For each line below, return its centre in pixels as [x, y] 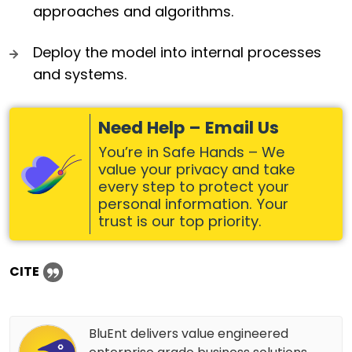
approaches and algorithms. [133, 12]
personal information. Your [193, 204]
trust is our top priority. [180, 222]
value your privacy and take [197, 170]
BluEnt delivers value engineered [189, 333]
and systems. [80, 75]
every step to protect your [194, 187]
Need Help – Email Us [189, 128]
